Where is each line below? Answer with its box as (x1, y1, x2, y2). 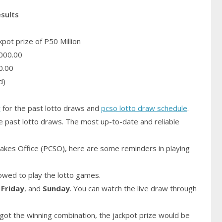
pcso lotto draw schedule (101, 103, 187, 113)
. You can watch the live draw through (69, 183, 197, 194)
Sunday (42, 183, 70, 194)
